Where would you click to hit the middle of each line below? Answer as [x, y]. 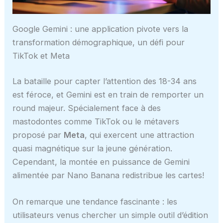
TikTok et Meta [41, 56]
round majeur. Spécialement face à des [87, 108]
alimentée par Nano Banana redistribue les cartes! [109, 175]
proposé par [38, 135]
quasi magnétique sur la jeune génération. [93, 149]
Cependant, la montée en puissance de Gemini [101, 162]
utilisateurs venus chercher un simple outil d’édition [111, 215]
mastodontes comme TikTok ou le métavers [96, 122]
